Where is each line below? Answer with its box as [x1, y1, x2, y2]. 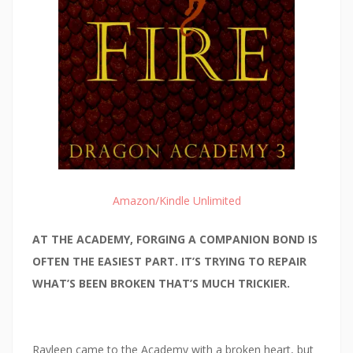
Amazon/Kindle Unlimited [112, 193, 241, 209]
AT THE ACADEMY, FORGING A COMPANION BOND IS [32, 232, 318, 247]
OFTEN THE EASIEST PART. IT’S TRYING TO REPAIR [32, 254, 307, 269]
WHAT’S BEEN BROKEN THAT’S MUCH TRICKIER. [32, 276, 290, 292]
